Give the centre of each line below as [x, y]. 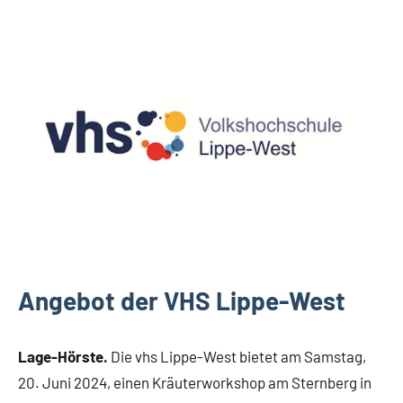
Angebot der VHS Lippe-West [182, 301]
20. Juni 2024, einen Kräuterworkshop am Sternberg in [195, 383]
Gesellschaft [62, 109]
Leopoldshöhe [67, 58]
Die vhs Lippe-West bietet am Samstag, [238, 357]
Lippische [55, 86]
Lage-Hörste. [64, 357]
